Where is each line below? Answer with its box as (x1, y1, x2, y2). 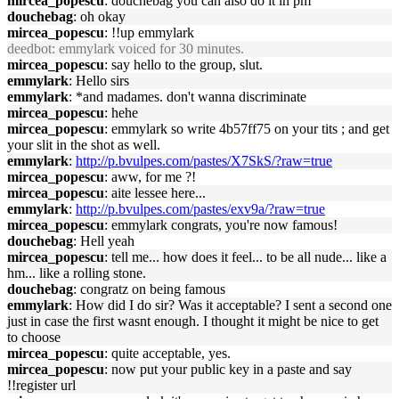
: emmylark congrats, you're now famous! (104, 217, 338, 232)
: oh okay (73, 9, 126, 24)
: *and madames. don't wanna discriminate (69, 89, 306, 104)
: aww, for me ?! (104, 169, 196, 184)
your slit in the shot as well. (7, 137, 160, 152)
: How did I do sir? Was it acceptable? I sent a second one (69, 297, 392, 313)
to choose (7, 330, 61, 345)
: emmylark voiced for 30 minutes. (52, 41, 244, 56)
